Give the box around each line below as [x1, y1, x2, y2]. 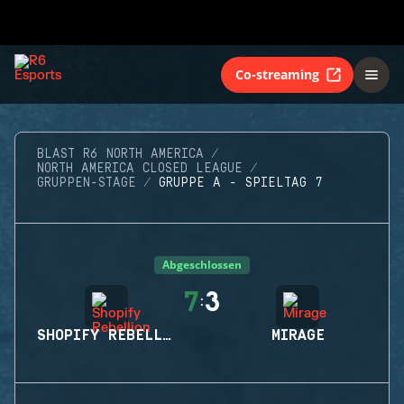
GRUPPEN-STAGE [37, 176, 136, 190]
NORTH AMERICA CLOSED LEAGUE [37, 161, 243, 176]
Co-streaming [235, 65, 319, 83]
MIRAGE [271, 327, 325, 344]
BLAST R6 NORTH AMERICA [37, 147, 204, 161]
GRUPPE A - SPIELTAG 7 [159, 176, 323, 190]
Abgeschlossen [162, 257, 242, 272]
